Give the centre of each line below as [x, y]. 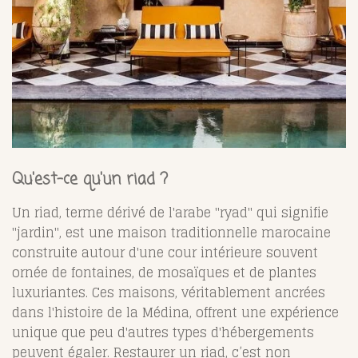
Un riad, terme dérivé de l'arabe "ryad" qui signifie [170, 213]
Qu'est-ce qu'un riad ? [90, 180]
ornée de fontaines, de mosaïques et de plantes [164, 273]
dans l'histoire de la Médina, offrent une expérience [175, 313]
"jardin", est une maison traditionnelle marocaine [171, 233]
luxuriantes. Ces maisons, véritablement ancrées [169, 293]
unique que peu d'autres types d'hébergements [163, 333]
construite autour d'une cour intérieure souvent [165, 253]
